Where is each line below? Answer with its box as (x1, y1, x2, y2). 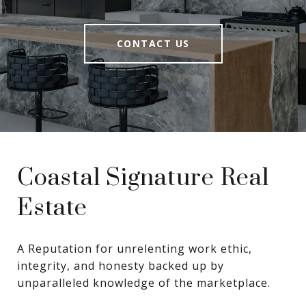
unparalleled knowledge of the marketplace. (17, 275, 270, 291)
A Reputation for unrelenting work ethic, (17, 241, 252, 257)
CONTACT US (116, 37, 190, 51)
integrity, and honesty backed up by (17, 258, 224, 274)
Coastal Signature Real (17, 163, 269, 194)
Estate (17, 193, 87, 224)
